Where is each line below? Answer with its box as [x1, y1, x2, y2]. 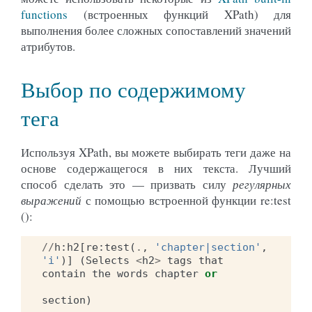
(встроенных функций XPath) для [68, 6, 291, 22]
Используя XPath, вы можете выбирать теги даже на [21, 143, 291, 160]
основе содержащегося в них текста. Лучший [21, 159, 291, 176]
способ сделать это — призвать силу [21, 175, 233, 192]
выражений [21, 192, 81, 208]
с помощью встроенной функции [81, 192, 260, 208]
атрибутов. [21, 38, 75, 54]
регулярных [233, 175, 291, 192]
